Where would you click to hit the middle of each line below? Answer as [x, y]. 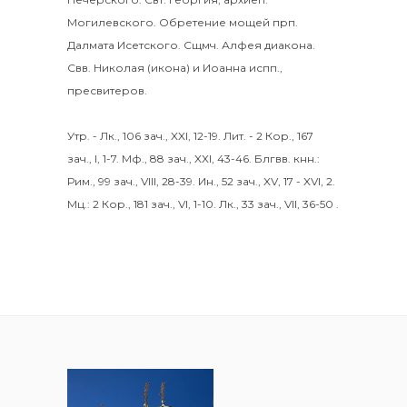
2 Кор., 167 [285, 136]
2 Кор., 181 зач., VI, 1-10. [154, 204]
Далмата [91, 45]
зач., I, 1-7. [93, 159]
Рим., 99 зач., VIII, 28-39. [131, 181]
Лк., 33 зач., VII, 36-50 [276, 204]
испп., [264, 68]
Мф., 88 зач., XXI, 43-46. [187, 159]
